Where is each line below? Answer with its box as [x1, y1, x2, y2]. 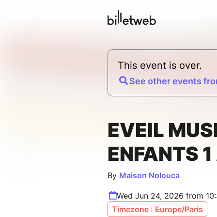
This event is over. [118, 60, 202, 72]
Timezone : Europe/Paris [112, 204, 203, 215]
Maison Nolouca [119, 170, 180, 181]
